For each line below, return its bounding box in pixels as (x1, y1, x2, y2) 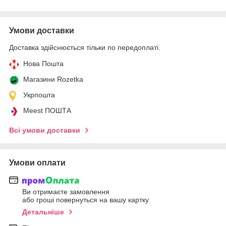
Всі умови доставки (9, 126, 80, 134)
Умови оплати (9, 158, 66, 167)
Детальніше (22, 208, 64, 216)
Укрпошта (23, 90, 55, 99)
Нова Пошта (23, 59, 64, 68)
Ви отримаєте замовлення (22, 188, 109, 196)
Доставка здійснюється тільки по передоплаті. (9, 43, 160, 51)
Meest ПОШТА (23, 106, 71, 115)
